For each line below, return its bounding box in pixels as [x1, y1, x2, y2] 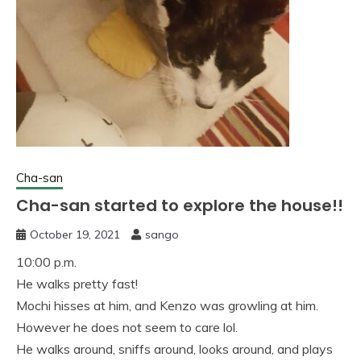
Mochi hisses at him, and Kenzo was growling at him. [16, 297, 318, 313]
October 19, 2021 [30, 227, 120, 242]
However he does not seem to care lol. [16, 319, 238, 335]
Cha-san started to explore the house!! [16, 194, 343, 217]
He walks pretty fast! [16, 276, 138, 292]
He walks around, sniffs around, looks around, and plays [16, 341, 333, 357]
